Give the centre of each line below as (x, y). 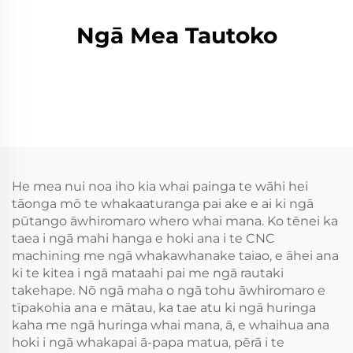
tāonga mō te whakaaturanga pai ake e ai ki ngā (163, 204)
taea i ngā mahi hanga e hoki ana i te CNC (143, 238)
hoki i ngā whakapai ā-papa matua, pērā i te (148, 342)
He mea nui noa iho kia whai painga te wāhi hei (160, 186)
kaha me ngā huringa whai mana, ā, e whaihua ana (171, 325)
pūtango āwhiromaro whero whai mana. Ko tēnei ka (175, 221)
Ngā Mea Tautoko (176, 35)
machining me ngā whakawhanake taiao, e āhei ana (175, 256)
